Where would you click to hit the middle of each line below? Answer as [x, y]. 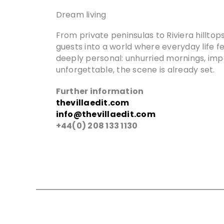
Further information [100, 91]
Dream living [81, 14]
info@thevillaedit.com [105, 114]
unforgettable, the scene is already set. [135, 69]
